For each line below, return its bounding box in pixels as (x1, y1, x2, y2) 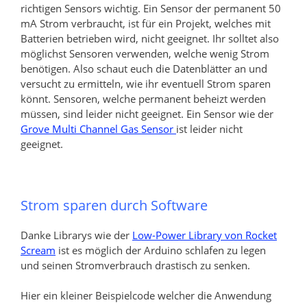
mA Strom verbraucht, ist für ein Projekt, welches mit (21, 16, 271, 30)
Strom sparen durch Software (21, 195, 208, 214)
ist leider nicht (176, 121, 243, 136)
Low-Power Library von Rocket (132, 228, 277, 242)
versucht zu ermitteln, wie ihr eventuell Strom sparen (21, 76, 271, 90)
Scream (21, 243, 56, 257)
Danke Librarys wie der (21, 228, 132, 242)
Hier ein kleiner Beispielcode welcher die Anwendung (21, 288, 271, 303)
